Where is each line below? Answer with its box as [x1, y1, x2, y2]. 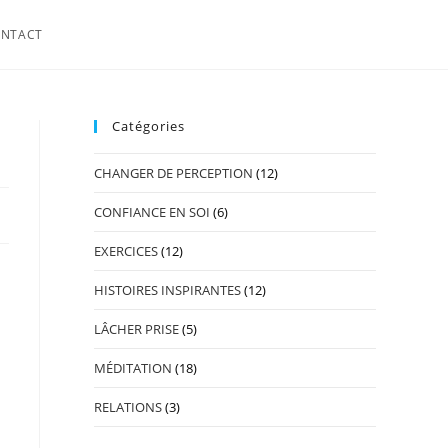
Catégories [112, 117, 185, 135]
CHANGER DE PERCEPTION [94, 164, 253, 182]
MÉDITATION [94, 359, 172, 377]
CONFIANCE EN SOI [94, 203, 210, 221]
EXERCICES [94, 242, 158, 260]
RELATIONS [94, 398, 162, 416]
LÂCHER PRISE [94, 320, 179, 338]
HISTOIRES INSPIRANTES [94, 281, 241, 299]
